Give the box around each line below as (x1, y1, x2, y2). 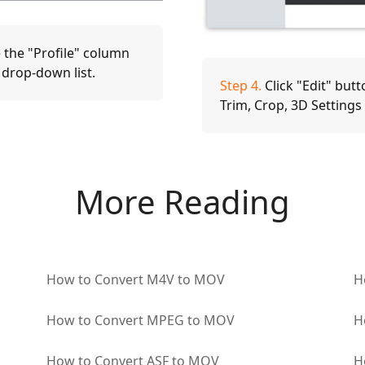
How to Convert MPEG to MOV (46, 310, 235, 329)
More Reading (75, 178, 290, 224)
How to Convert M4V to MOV (46, 270, 225, 288)
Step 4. (219, 76, 262, 95)
